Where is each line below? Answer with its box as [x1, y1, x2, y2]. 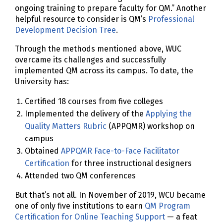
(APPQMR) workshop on [107, 121, 195, 131]
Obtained [25, 146, 61, 156]
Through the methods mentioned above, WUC [15, 44, 181, 54]
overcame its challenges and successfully [15, 55, 166, 65]
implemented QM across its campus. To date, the [15, 66, 193, 76]
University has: [15, 77, 69, 87]
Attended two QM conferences [25, 171, 140, 181]
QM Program [145, 201, 190, 211]
